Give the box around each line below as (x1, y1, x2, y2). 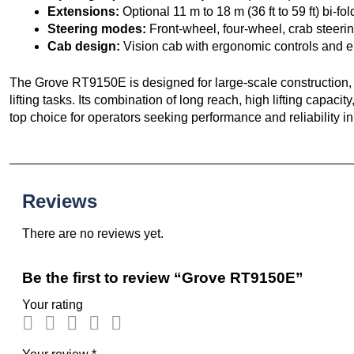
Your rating (22, 297, 83, 311)
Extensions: (47, 4, 119, 18)
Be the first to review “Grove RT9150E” (22, 269, 303, 286)
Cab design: (47, 39, 120, 53)
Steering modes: (47, 21, 146, 36)
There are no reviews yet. (22, 226, 164, 240)
